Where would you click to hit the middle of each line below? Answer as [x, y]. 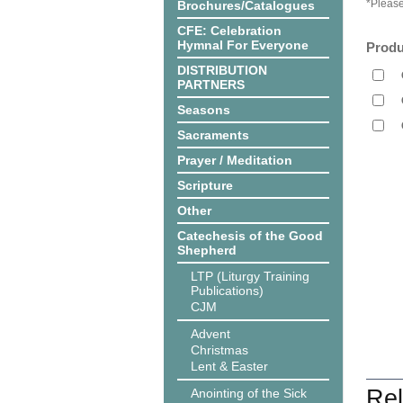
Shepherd [207, 250]
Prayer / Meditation [235, 160]
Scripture [205, 185]
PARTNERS [211, 85]
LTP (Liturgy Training [250, 276]
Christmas [219, 350]
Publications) [227, 291]
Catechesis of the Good [250, 236]
